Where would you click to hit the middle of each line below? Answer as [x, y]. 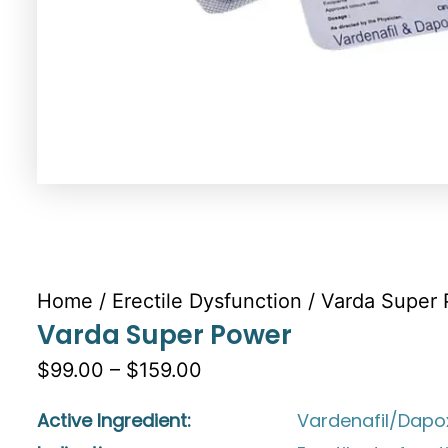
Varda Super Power [164, 334]
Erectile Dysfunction [207, 300]
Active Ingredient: [114, 420]
